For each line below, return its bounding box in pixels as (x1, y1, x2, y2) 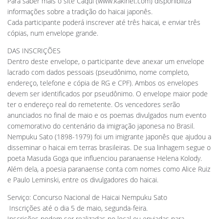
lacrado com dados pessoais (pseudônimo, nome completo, (7, 67, 189, 77)
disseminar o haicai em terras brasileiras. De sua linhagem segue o (7, 142, 211, 152)
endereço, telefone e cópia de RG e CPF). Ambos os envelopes (7, 78, 198, 88)
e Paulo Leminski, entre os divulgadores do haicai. (7, 175, 158, 184)
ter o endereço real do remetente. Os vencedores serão (7, 99, 180, 109)
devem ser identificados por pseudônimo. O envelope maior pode (7, 88, 208, 98)
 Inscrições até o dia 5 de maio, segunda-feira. (7, 203, 148, 213)
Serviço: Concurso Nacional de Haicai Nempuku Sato (7, 192, 167, 202)
